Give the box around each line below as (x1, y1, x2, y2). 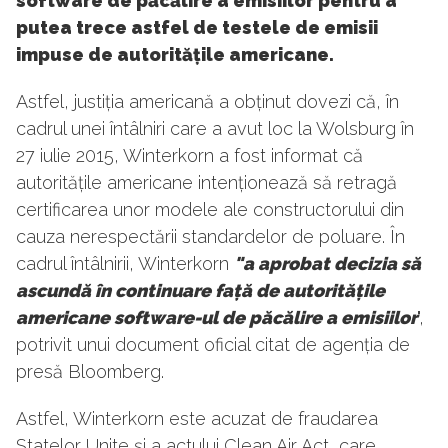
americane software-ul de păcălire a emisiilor (16, 307, 417, 329)
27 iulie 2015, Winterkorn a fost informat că (16, 145, 363, 167)
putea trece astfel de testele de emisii (16, 17, 378, 39)
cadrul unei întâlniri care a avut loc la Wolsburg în (16, 118, 414, 140)
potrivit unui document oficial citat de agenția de (16, 334, 410, 356)
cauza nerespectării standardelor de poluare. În (16, 226, 405, 248)
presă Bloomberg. (16, 361, 164, 383)
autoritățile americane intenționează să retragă (16, 172, 397, 194)
